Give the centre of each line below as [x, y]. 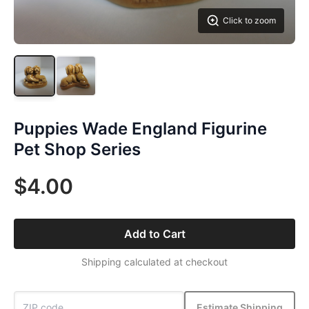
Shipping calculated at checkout [154, 262]
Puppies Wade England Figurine [140, 129]
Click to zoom [249, 20]
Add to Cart [154, 234]
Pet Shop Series [77, 149]
